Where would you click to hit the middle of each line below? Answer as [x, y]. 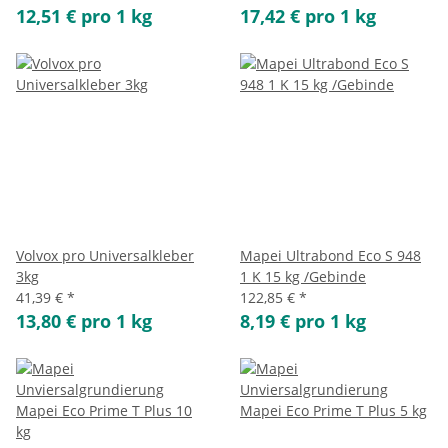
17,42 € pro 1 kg [308, 16]
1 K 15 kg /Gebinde [303, 276]
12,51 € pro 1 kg [84, 16]
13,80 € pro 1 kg [84, 321]
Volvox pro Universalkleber [105, 255]
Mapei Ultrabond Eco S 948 [330, 255]
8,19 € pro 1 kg [303, 321]
